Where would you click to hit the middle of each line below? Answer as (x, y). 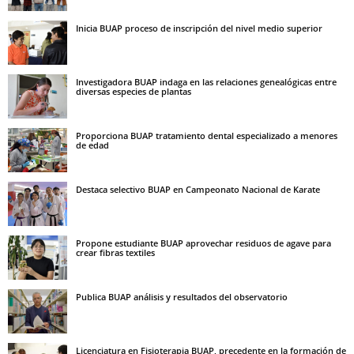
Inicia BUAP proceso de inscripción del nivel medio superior (199, 28)
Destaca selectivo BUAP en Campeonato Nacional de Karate (198, 190)
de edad (92, 145)
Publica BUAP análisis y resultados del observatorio (182, 297)
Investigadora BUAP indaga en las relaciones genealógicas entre (206, 82)
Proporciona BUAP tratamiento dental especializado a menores (207, 136)
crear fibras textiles (115, 253)
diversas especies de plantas (134, 92)
